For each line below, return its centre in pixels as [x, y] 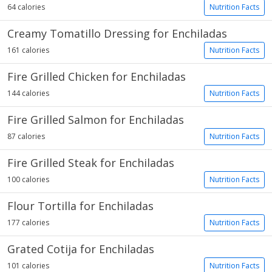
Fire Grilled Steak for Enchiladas [91, 163]
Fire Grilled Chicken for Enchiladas [97, 76]
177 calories [28, 223]
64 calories [26, 7]
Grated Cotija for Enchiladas [81, 249]
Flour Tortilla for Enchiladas [80, 206]
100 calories [28, 179]
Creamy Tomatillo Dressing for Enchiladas [117, 33]
